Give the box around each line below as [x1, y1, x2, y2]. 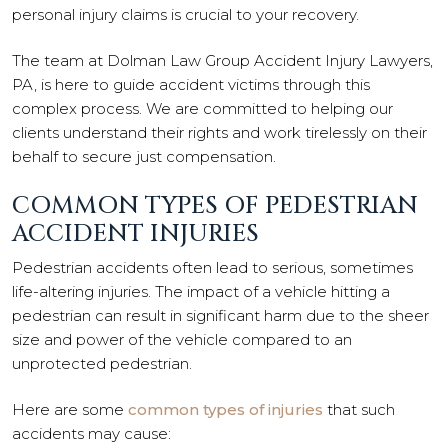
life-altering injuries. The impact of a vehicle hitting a [12, 281, 390, 301]
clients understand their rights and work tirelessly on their [12, 123, 427, 142]
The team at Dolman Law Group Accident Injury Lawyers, [12, 51, 433, 70]
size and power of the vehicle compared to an [12, 329, 352, 349]
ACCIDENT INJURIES [12, 217, 259, 250]
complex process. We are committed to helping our [12, 99, 393, 118]
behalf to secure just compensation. [12, 147, 276, 166]
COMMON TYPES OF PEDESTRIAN [12, 189, 418, 222]
